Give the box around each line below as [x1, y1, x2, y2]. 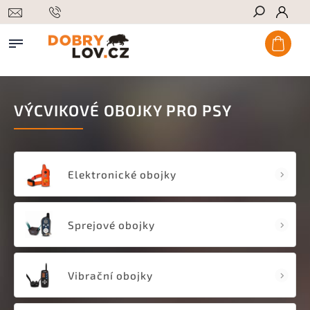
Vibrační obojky [68, 268, 153, 282]
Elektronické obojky [68, 167, 176, 181]
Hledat [262, 31, 295, 42]
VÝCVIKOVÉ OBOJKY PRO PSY [14, 101, 232, 120]
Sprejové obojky [68, 218, 155, 231]
